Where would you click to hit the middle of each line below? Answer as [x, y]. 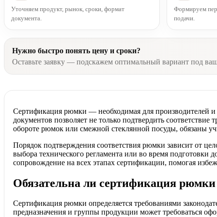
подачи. [184, 18]
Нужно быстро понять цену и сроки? [76, 50]
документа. [26, 18]
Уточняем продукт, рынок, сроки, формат [68, 9]
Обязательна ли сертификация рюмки [114, 183]
